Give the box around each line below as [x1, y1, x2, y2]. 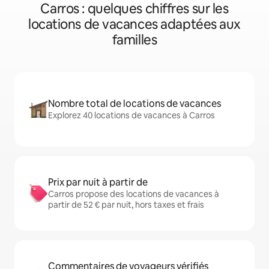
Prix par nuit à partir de [48, 176, 148, 189]
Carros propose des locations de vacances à [48, 189, 219, 199]
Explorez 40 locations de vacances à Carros [48, 110, 215, 121]
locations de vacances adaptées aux [28, 16, 241, 33]
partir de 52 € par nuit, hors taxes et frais [48, 199, 204, 210]
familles [112, 31, 157, 49]
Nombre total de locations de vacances [48, 97, 221, 110]
